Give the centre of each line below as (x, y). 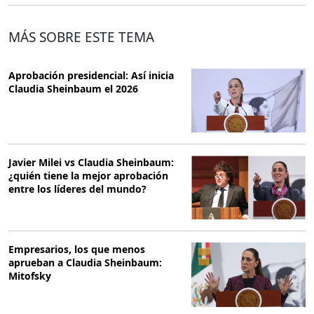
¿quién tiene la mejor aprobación (88, 176)
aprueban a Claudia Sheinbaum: (85, 263)
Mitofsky (30, 276)
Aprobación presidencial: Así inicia (91, 75)
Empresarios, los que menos (77, 250)
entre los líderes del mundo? (77, 189)
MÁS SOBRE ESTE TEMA (81, 37)
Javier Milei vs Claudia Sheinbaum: (91, 163)
